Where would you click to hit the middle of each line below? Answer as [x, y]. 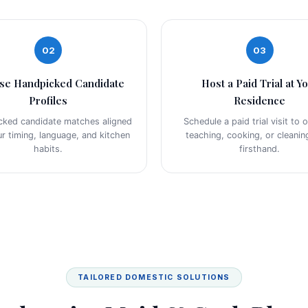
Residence [260, 101]
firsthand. [260, 149]
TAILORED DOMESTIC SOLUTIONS [154, 278]
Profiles [48, 101]
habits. [48, 149]
